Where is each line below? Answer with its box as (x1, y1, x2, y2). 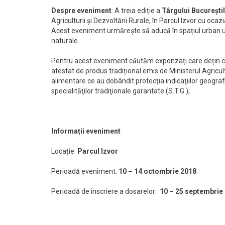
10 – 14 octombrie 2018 (119, 167, 196, 175)
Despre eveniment (51, 6, 111, 15)
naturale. (51, 36, 79, 45)
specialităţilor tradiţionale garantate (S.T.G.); (51, 86, 190, 95)
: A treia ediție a (111, 6, 162, 15)
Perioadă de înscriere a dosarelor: (51, 187, 160, 195)
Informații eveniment (51, 127, 121, 135)
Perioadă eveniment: (51, 167, 119, 175)
